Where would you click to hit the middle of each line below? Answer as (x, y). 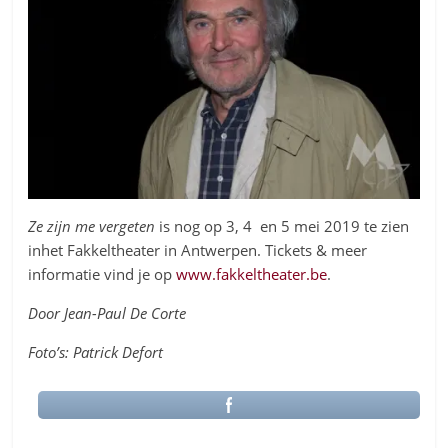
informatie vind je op (102, 273)
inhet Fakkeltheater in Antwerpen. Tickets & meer (198, 249)
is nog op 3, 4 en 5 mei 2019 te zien (282, 225)
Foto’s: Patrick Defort (96, 351)
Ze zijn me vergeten (92, 225)
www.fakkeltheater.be (252, 273)
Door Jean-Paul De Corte (107, 312)
